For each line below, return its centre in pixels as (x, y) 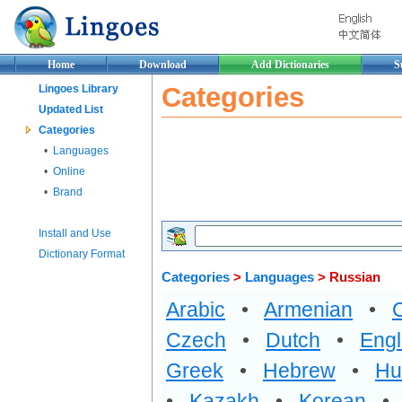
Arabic (196, 310)
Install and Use (75, 233)
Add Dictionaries (290, 65)
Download (163, 65)
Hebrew (299, 371)
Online (69, 171)
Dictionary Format (82, 254)
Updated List (71, 109)
